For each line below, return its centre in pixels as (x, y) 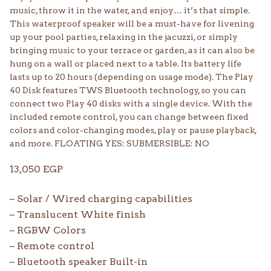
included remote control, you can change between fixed (129, 116)
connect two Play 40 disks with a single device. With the (131, 103)
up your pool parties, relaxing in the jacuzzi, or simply (124, 37)
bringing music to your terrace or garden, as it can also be (132, 50)
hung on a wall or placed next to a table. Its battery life (126, 63)
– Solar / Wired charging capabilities (101, 198)
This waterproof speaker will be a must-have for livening (132, 23)
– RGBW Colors (48, 230)
